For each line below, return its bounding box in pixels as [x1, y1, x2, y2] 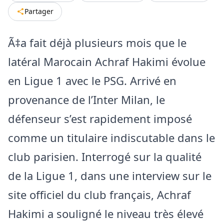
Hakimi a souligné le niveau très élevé [8, 205, 203, 221]
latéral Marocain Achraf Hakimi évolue [8, 53, 205, 69]
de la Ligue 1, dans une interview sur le [8, 167, 211, 183]
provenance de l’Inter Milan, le [8, 91, 165, 107]
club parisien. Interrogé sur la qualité [8, 148, 201, 164]
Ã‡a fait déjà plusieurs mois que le [8, 34, 186, 50]
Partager [24, 6, 53, 16]
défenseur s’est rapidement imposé [8, 110, 192, 126]
